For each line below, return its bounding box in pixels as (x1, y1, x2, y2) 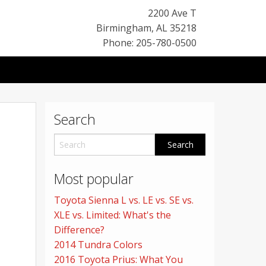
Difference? (54, 223, 104, 237)
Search (54, 110, 96, 129)
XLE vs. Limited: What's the (54, 208, 171, 222)
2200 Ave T (148, 7, 197, 20)
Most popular (54, 169, 134, 189)
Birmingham (96, 21, 151, 34)
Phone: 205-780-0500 (103, 36, 197, 49)
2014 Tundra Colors (54, 238, 142, 252)
